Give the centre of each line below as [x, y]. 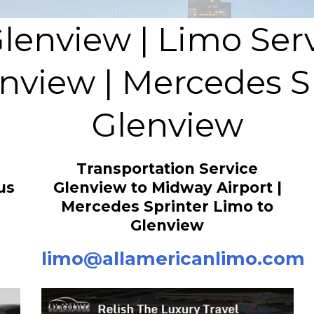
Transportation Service [168, 168]
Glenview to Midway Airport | [167, 187]
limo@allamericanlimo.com [173, 258]
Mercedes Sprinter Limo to [168, 206]
